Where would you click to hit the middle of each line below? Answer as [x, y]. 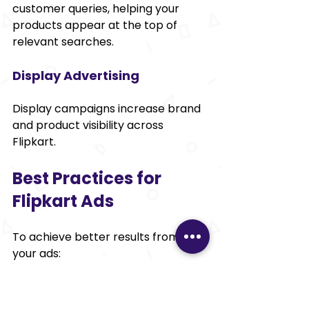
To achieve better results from [97, 237]
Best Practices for [89, 178]
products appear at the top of [96, 25]
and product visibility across [89, 125]
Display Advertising [76, 75]
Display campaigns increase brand [108, 108]
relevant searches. [63, 41]
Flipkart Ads [63, 201]
